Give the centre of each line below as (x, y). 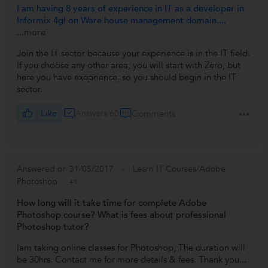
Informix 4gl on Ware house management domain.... (121, 21)
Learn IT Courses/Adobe (179, 169)
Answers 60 (98, 113)
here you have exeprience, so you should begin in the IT (127, 77)
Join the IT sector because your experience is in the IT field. (133, 54)
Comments (154, 113)
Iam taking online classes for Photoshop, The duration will (131, 248)
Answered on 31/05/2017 (65, 169)
